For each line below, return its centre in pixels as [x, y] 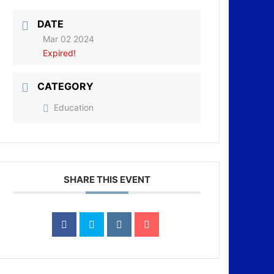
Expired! [60, 53]
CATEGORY [66, 86]
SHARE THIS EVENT [107, 180]
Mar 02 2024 [69, 39]
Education [74, 108]
